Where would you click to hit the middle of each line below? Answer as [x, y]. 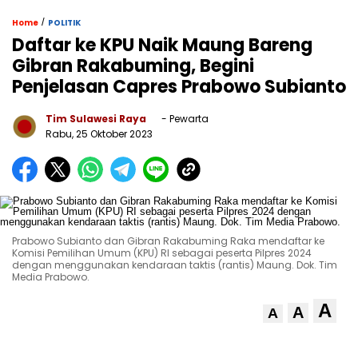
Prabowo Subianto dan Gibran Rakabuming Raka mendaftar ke [168, 241]
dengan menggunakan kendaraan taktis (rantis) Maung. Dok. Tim [175, 265]
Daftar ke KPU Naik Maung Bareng [162, 45]
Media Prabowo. [51, 276]
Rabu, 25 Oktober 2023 [99, 133]
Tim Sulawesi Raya [96, 118]
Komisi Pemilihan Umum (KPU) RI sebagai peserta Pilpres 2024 [162, 253]
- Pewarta [184, 118]
